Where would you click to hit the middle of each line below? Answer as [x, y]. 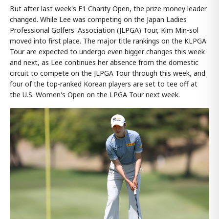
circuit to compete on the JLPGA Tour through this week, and [108, 73]
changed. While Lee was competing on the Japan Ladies [98, 19]
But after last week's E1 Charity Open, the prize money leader [108, 8]
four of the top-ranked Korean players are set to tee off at [104, 84]
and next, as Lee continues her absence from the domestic [104, 62]
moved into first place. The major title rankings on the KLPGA [108, 41]
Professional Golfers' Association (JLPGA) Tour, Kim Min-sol [104, 30]
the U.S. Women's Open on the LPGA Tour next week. [95, 94]
